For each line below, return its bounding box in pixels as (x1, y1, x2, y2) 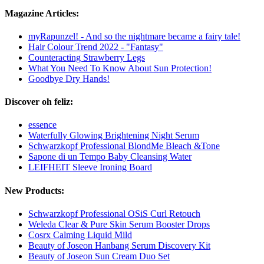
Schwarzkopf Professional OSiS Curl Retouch (28, 208, 200, 219)
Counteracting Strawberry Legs (28, 52, 145, 62)
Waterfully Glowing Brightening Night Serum (28, 130, 199, 141)
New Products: (5, 185, 64, 196)
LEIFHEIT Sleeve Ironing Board (28, 162, 152, 173)
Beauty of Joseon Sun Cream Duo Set (28, 250, 170, 261)
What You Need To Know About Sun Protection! (28, 62, 212, 73)
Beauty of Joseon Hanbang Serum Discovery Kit (28, 240, 210, 250)
